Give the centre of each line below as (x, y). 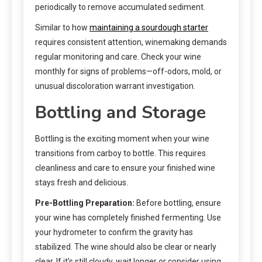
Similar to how (62, 27)
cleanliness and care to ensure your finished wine (125, 168)
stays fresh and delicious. (82, 182)
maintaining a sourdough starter (149, 27)
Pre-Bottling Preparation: (85, 203)
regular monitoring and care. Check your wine (118, 56)
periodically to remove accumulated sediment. (120, 7)
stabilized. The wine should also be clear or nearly (126, 247)
